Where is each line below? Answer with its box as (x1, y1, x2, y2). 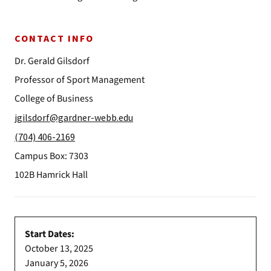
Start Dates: (25, 227, 74, 241)
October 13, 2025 (25, 242, 93, 255)
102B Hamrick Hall (15, 168, 88, 181)
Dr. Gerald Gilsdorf (15, 54, 90, 68)
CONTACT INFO (15, 32, 94, 45)
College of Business (15, 92, 93, 105)
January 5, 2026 (25, 256, 88, 270)
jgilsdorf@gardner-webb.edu (15, 111, 133, 123)
